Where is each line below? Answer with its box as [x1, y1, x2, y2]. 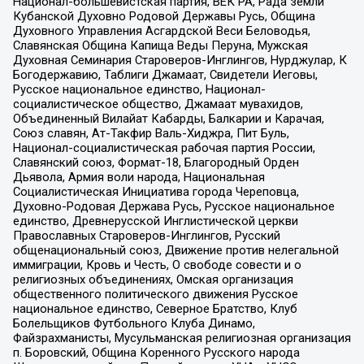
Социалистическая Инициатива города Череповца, [12, 184, 299, 199]
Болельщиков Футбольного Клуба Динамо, [12, 315, 255, 331]
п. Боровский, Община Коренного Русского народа [12, 344, 300, 360]
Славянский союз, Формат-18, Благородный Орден [12, 154, 299, 170]
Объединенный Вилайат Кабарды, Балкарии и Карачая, [12, 110, 324, 126]
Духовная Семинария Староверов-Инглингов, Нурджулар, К [12, 52, 347, 67]
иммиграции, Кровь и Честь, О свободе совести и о [12, 257, 301, 272]
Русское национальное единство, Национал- [12, 81, 266, 97]
